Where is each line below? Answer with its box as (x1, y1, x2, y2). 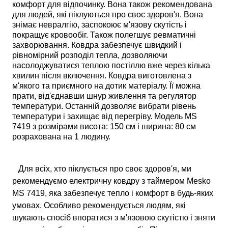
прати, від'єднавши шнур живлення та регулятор (12, 92, 197, 101)
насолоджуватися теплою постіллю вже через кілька (12, 61, 211, 70)
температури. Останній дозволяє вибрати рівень (12, 102, 196, 111)
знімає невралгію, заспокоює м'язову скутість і (12, 20, 187, 30)
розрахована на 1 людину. (12, 132, 111, 141)
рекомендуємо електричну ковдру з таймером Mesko (12, 177, 211, 186)
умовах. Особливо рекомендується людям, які (12, 201, 186, 210)
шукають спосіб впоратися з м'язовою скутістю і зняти (12, 213, 216, 222)
